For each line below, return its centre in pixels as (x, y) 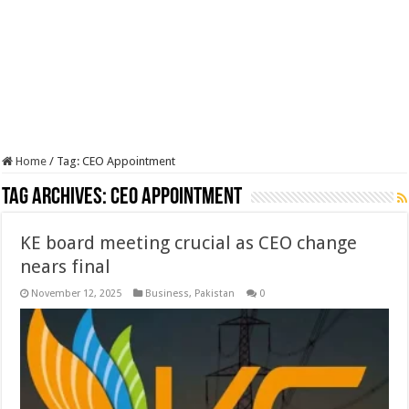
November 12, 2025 (77, 294)
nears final (66, 267)
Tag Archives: (57, 198)
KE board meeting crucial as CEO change (189, 243)
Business (168, 294)
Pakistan (215, 294)
